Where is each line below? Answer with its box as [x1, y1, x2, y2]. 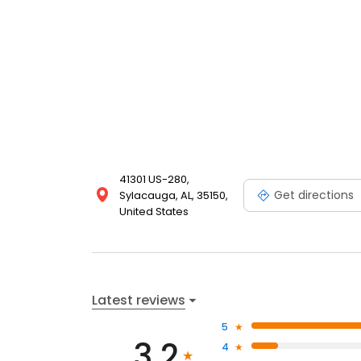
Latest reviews [92, 290, 185, 309]
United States [119, 204, 189, 220]
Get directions [274, 186, 354, 203]
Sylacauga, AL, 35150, [119, 188, 228, 204]
